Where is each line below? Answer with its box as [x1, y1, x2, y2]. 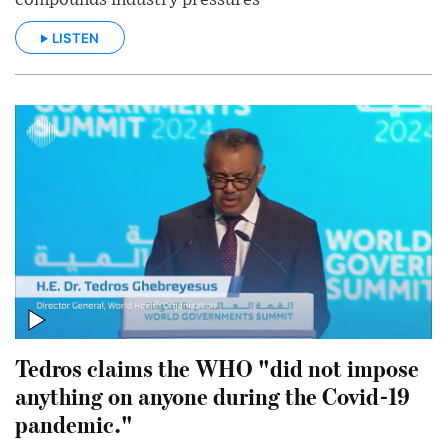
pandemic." [15, 408, 133, 440]
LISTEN [52, 29, 99, 46]
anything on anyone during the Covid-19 [15, 380, 410, 412]
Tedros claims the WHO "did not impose [15, 352, 419, 384]
